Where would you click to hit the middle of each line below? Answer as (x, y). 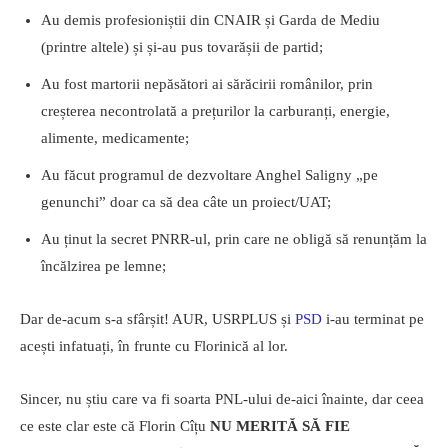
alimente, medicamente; (115, 138)
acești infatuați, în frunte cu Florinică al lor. (154, 346)
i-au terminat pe (373, 319)
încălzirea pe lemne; (103, 266)
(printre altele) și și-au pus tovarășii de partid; (182, 47)
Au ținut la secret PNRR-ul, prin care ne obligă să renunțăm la (234, 239)
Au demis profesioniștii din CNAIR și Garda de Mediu (210, 20)
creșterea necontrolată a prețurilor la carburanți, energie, (215, 111)
